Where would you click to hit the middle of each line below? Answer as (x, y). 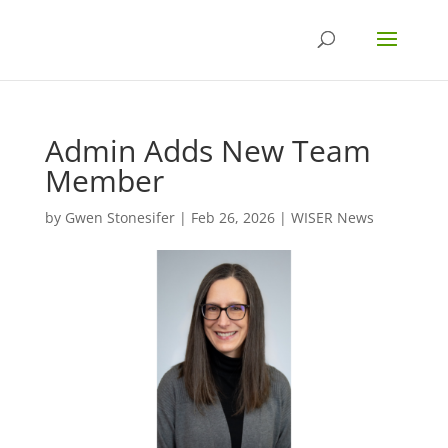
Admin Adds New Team (207, 150)
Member (104, 180)
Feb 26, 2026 (232, 217)
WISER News (332, 217)
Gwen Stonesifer (119, 217)
